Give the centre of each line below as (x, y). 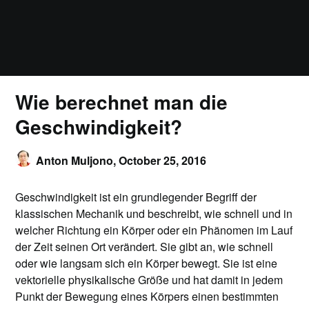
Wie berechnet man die (122, 102)
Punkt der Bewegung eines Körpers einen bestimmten (147, 296)
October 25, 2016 (163, 160)
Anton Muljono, (78, 160)
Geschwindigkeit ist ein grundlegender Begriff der (136, 197)
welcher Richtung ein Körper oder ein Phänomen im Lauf (154, 230)
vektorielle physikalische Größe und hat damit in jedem (149, 280)
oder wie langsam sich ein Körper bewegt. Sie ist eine (147, 263)
